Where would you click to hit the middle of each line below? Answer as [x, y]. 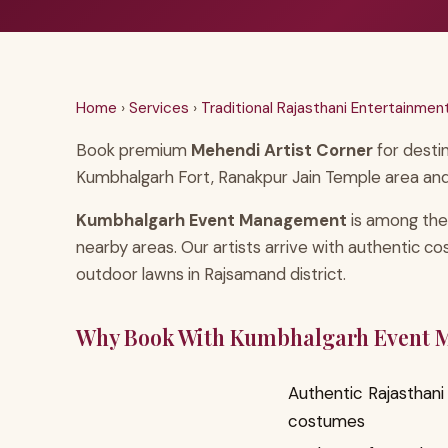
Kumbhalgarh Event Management [211, 219]
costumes [326, 420]
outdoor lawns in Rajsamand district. [211, 273]
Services [159, 107]
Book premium [133, 149]
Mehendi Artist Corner [282, 149]
